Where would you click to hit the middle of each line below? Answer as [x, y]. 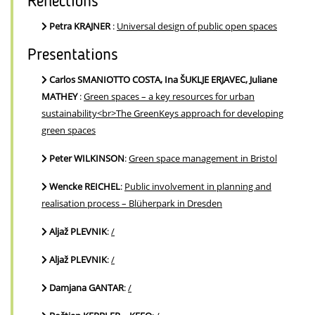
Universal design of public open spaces [197, 26]
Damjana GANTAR [86, 288]
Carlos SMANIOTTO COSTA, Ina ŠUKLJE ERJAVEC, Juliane [163, 80]
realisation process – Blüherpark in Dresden [132, 204]
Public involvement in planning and [198, 187]
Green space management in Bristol [203, 159]
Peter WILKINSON [87, 159]
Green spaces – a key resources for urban [169, 97]
